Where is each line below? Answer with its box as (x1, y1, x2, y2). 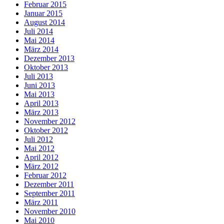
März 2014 (24, 45, 58, 54)
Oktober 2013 (24, 63, 68, 72)
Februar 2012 (24, 171, 66, 180)
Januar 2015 (24, 9, 62, 18)
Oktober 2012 (24, 126, 68, 135)
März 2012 (24, 162, 58, 171)
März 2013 (24, 108, 58, 117)
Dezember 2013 (24, 54, 74, 63)
